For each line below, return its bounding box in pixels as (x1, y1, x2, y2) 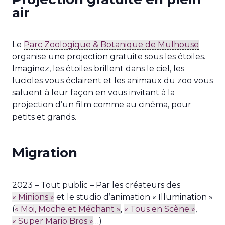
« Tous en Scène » (124, 204, 195, 214)
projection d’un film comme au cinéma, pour (12, 100, 191, 109)
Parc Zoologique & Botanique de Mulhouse (24, 40, 199, 49)
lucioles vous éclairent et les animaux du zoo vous (12, 76, 213, 85)
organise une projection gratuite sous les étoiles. (12, 52, 205, 61)
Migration (12, 145, 77, 161)
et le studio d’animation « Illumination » (54, 192, 213, 202)
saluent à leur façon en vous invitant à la (12, 88, 175, 97)
